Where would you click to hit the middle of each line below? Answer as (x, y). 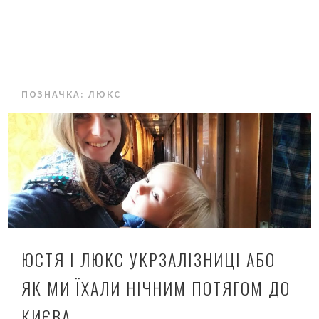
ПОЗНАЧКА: (55, 94)
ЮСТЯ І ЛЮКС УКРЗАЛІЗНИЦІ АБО (149, 260)
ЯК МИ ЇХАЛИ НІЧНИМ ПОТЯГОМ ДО (156, 288)
